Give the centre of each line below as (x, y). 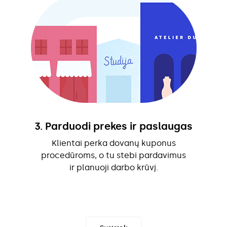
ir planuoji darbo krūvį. (113, 167)
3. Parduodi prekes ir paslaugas (113, 126)
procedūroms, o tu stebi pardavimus (113, 155)
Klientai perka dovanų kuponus (113, 143)
